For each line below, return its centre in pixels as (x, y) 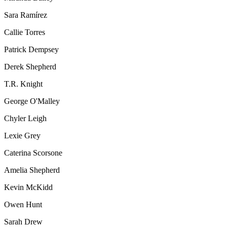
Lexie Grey (22, 136)
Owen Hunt (23, 205)
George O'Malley (32, 101)
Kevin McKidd (28, 187)
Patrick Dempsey (31, 50)
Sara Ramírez (26, 15)
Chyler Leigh (25, 119)
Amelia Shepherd (32, 170)
